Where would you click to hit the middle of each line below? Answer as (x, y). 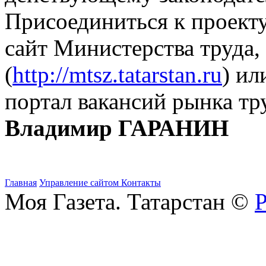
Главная (21, 182)
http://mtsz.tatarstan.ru (117, 74)
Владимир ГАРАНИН (120, 128)
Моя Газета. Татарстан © (130, 201)
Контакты (141, 182)
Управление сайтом (80, 182)
